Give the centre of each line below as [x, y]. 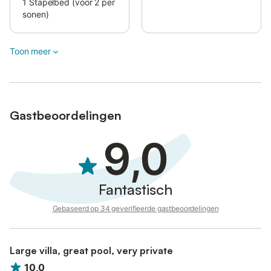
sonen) [36, 14]
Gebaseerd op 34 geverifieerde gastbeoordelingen [135, 208]
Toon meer [30, 51]
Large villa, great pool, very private [91, 250]
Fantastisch [135, 189]
